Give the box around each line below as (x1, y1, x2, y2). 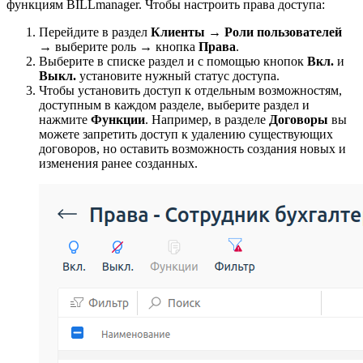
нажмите (39, 112, 91, 126)
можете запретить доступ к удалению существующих (39, 126, 333, 141)
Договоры (269, 112, 328, 126)
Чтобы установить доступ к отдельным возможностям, (39, 83, 342, 97)
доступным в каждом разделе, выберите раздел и (39, 97, 310, 112)
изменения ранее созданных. (39, 156, 198, 170)
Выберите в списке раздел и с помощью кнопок (39, 53, 307, 68)
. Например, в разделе (145, 112, 269, 126)
